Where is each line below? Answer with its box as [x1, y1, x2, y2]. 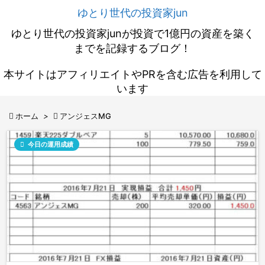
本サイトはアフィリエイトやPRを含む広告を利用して [3, 68, 262, 80]
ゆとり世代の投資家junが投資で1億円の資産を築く [11, 27, 254, 40]
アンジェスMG [60, 111, 111, 121]
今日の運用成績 [28, 140, 73, 148]
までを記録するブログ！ [74, 42, 191, 54]
